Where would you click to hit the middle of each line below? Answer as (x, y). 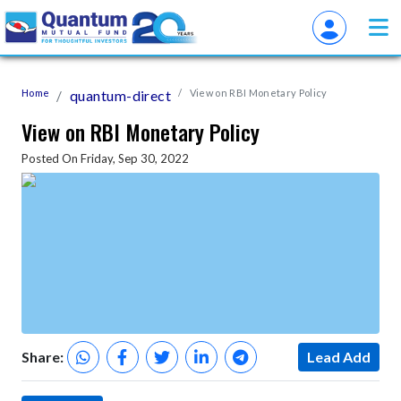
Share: (43, 357)
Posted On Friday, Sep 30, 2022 (105, 158)
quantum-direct (120, 95)
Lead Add (339, 357)
